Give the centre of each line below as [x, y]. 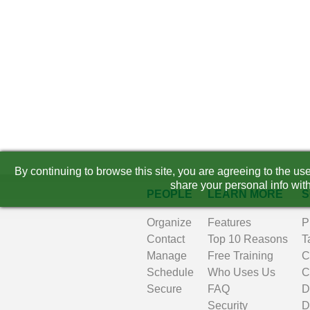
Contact [166, 239]
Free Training [240, 256]
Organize [169, 222]
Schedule [170, 272]
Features [229, 222]
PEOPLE [170, 194]
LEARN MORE [245, 194]
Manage [167, 256]
